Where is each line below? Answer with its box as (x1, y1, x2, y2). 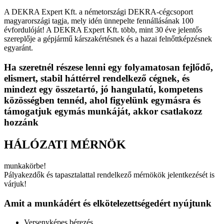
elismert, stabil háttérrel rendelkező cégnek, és (4, 73, 189, 84)
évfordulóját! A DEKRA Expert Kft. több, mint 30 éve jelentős (4, 25, 202, 34)
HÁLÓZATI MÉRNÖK (4, 138, 126, 151)
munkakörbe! (4, 161, 46, 170)
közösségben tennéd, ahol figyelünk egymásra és (4, 95, 200, 106)
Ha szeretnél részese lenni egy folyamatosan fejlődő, (4, 62, 213, 73)
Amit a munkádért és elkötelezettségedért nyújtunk (4, 197, 211, 208)
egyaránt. (4, 43, 33, 52)
